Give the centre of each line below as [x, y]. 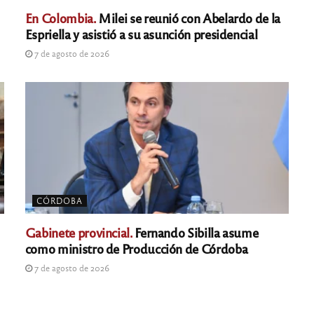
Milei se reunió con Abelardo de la [188, 18]
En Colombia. [60, 18]
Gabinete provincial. [78, 232]
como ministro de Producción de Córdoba [136, 248]
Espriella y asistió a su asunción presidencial [141, 34]
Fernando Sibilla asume [195, 232]
